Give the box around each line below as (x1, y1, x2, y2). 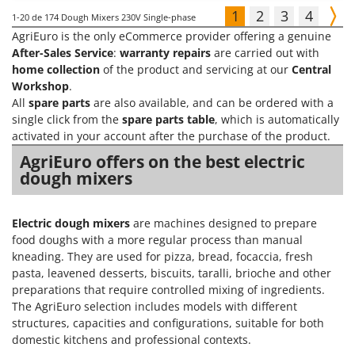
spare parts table (122, 112, 215, 128)
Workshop (12, 78, 69, 94)
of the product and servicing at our (100, 62, 292, 78)
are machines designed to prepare (130, 216, 317, 231)
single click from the (12, 112, 122, 128)
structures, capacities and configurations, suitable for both (12, 315, 324, 331)
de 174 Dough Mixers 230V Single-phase (29, 10, 196, 23)
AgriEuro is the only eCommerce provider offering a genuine (12, 29, 331, 44)
